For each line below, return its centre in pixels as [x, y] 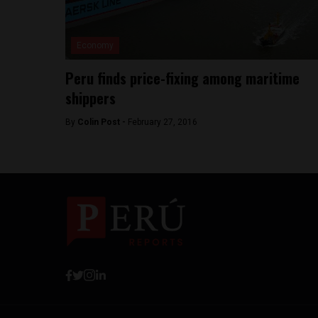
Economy [95, 45]
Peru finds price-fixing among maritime [182, 78]
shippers [91, 98]
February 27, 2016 [163, 122]
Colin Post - [103, 122]
